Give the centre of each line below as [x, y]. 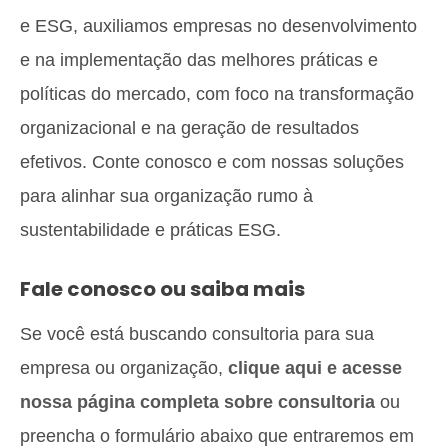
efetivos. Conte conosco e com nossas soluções [212, 162]
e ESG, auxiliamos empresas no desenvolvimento [218, 26]
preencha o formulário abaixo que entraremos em [217, 436]
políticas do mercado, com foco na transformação [217, 94]
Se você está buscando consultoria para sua [197, 334]
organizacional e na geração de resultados [189, 128]
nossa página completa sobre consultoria [197, 402]
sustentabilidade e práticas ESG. [150, 230]
